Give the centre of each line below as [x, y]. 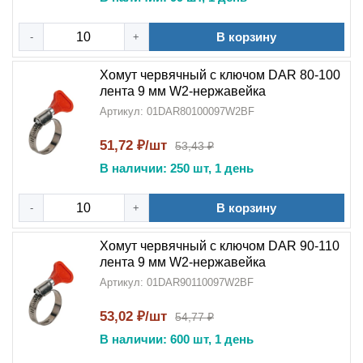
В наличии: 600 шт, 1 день [177, 339]
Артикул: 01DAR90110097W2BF [177, 282]
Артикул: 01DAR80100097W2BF [177, 111]
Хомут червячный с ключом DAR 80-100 [220, 75]
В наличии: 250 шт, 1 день [177, 168]
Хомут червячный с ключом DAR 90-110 [220, 246]
